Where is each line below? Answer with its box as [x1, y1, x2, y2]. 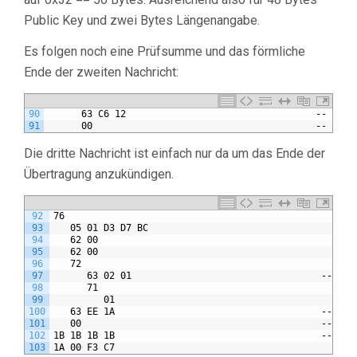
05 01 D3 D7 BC [53, 222, 148, 234]
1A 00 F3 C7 [53, 342, 115, 354]
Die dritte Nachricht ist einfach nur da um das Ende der [24, 146, 325, 162]
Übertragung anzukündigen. [24, 167, 174, 182]
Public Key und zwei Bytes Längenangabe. [24, 13, 260, 29]
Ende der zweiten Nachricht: [24, 65, 178, 80]
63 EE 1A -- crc [53, 306, 355, 318]
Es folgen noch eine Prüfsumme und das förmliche [24, 44, 305, 60]
